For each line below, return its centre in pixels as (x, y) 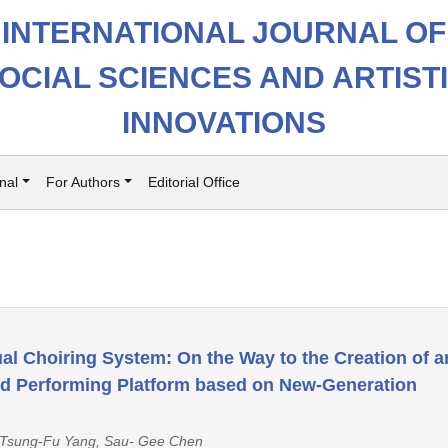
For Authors (82, 182)
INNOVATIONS (224, 122)
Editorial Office (193, 182)
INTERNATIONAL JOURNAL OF (224, 32)
